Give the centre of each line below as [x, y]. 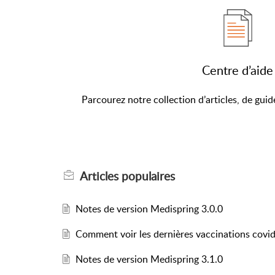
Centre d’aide [238, 70]
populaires [147, 176]
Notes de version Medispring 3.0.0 [149, 208]
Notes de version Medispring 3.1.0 [149, 259]
